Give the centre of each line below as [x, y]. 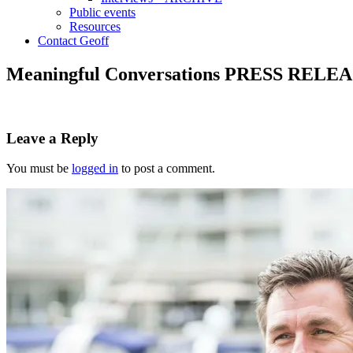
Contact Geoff [73, 41]
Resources [95, 26]
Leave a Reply [52, 138]
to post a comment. [167, 169]
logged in [95, 169]
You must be [39, 169]
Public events [102, 12]
